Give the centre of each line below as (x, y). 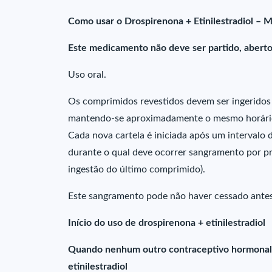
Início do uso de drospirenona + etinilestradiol (167, 223)
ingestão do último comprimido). (137, 169)
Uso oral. (87, 75)
